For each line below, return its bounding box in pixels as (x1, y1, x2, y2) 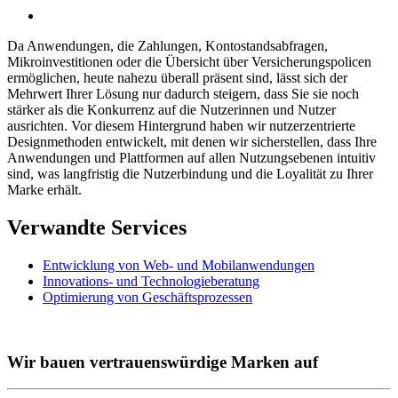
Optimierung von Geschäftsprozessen (43, 289, 252, 305)
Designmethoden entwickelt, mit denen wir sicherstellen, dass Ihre (7, 134, 377, 150)
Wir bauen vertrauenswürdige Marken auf (7, 352, 318, 371)
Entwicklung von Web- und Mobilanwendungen (43, 257, 314, 273)
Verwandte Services (7, 215, 187, 239)
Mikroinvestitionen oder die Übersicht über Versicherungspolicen (7, 54, 371, 70)
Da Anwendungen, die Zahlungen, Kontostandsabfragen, (7, 38, 328, 54)
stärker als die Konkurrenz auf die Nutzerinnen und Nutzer (7, 102, 336, 118)
